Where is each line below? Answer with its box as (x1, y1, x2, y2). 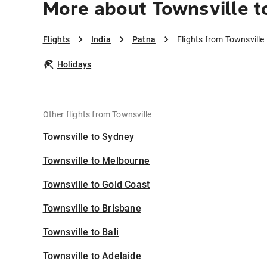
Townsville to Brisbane (42, 203, 141, 215)
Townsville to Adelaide (42, 250, 141, 262)
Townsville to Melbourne (42, 155, 150, 167)
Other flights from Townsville (42, 110, 152, 120)
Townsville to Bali (42, 226, 119, 238)
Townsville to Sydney (42, 131, 135, 143)
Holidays (57, 60, 92, 70)
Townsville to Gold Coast (42, 179, 150, 191)
